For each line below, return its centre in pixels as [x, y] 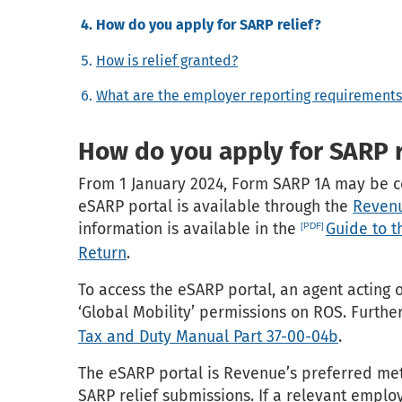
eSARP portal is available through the [215, 207]
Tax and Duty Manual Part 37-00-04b [208, 337]
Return [102, 253]
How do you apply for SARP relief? [209, 25]
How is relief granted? [167, 60]
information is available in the [189, 229]
